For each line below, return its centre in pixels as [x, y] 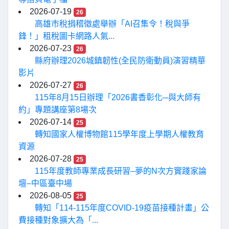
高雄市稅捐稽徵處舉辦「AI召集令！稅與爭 [112, 24]
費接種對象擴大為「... [58, 220]
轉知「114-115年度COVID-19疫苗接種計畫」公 [122, 208]
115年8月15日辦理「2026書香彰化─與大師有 [118, 97]
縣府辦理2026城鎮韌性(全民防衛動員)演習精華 [120, 61]
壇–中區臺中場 [45, 183]
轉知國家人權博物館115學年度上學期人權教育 [119, 134]
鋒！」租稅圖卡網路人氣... [66, 36]
